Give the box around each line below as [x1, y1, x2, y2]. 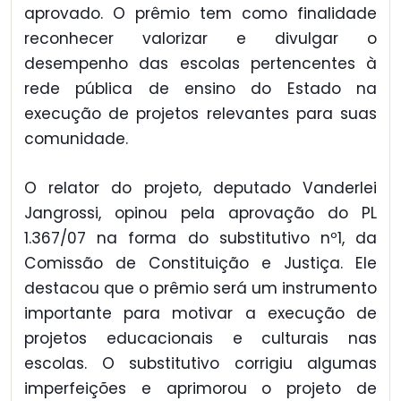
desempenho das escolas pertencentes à [24, 53, 377, 75]
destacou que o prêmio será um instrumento [24, 277, 377, 299]
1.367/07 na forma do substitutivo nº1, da [24, 226, 377, 249]
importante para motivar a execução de [24, 302, 377, 324]
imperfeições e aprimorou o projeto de [24, 377, 377, 399]
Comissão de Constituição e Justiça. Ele [24, 252, 377, 274]
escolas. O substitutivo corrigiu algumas [24, 352, 377, 374]
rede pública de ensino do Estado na [24, 78, 377, 100]
